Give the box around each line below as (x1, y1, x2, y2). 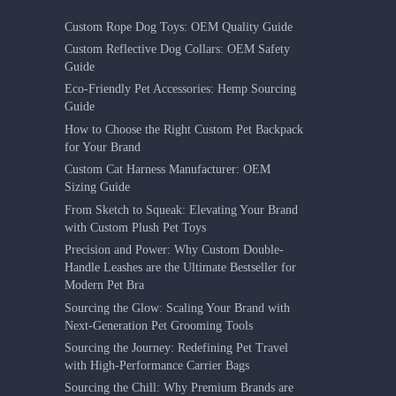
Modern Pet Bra (65, 278, 145, 293)
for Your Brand (65, 140, 141, 154)
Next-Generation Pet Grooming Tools (65, 318, 254, 332)
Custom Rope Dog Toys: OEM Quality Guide (65, 19, 293, 34)
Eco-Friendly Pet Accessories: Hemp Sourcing (65, 82, 297, 96)
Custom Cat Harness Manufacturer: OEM (65, 163, 271, 177)
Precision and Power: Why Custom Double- (65, 243, 285, 257)
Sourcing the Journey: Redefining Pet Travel (65, 341, 289, 355)
